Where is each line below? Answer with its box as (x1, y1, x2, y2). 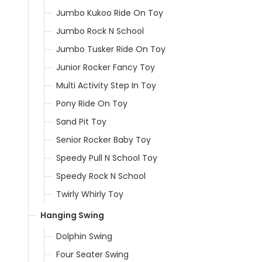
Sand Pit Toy (56, 115, 106, 127)
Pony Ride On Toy (56, 97, 127, 109)
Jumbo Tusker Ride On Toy (56, 43, 166, 55)
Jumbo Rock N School (56, 25, 144, 37)
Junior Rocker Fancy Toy (56, 61, 155, 73)
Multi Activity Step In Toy (56, 79, 156, 91)
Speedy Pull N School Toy (56, 151, 157, 164)
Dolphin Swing (56, 230, 112, 242)
